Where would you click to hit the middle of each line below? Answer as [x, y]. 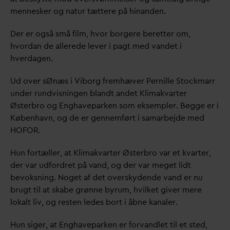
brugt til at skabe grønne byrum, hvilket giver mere [106, 190]
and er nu [185, 177]
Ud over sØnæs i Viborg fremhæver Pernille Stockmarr [113, 81]
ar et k [175, 153]
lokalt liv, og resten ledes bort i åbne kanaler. [94, 202]
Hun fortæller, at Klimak [54, 153]
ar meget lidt [167, 165]
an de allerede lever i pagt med [92, 46]
